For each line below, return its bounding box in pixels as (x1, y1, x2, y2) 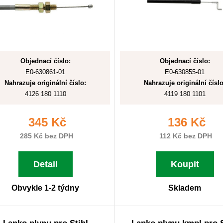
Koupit (170, 159, 199, 169)
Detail (33, 159, 58, 169)
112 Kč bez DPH (157, 132, 212, 140)
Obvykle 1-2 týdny (11, 184, 79, 192)
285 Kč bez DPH (17, 132, 73, 140)
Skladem (168, 184, 201, 192)
